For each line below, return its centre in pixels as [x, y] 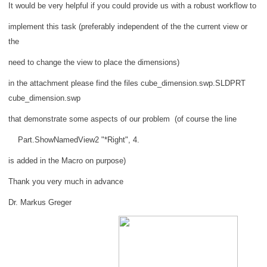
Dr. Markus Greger [40, 202]
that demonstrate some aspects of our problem [91, 119]
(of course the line [206, 119]
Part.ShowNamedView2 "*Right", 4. [74, 140]
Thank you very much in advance [66, 181]
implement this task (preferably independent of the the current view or [128, 27]
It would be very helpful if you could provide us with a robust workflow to [132, 6]
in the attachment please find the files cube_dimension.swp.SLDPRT [127, 83]
